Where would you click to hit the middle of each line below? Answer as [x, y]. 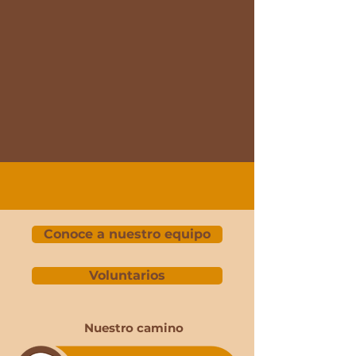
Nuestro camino [134, 328]
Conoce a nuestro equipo [127, 234]
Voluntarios [127, 276]
